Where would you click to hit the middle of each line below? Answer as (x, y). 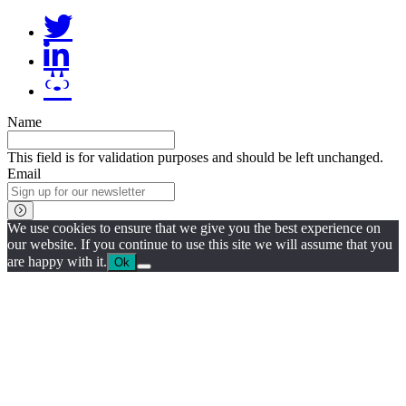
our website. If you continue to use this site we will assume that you (200, 244)
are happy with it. (57, 261)
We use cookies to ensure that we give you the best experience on (194, 227)
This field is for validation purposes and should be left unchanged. (195, 157)
